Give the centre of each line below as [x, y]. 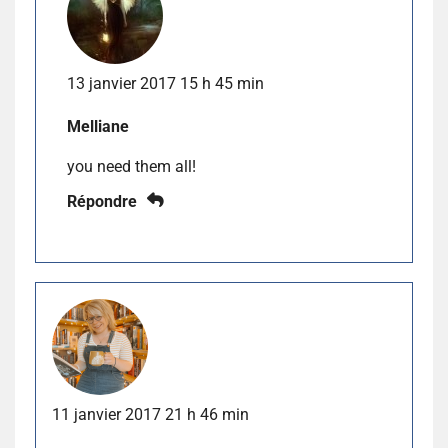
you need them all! [131, 166]
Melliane [98, 126]
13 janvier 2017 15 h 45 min [165, 83]
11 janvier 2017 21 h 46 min [150, 415]
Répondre [102, 201]
